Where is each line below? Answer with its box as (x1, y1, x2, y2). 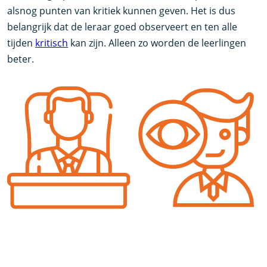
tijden (7, 36, 36, 49)
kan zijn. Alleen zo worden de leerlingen (68, 36, 247, 49)
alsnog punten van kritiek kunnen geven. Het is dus (7, 4, 236, 17)
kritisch (35, 36, 69, 49)
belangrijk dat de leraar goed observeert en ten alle (7, 20, 238, 33)
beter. (7, 52, 68, 66)
